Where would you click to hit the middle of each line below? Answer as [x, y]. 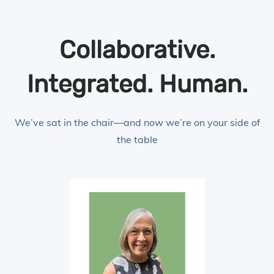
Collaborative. [137, 50]
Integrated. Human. [137, 84]
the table [137, 139]
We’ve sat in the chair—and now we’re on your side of [137, 122]
